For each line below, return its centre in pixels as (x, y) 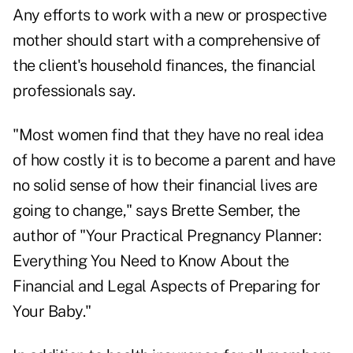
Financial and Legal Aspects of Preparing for (166, 286)
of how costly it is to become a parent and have (174, 160)
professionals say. (74, 91)
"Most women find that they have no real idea (168, 135)
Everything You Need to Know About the (151, 261)
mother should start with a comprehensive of (167, 41)
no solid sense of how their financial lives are (165, 186)
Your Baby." (52, 312)
